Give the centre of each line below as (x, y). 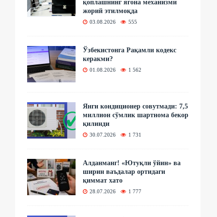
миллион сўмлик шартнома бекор (136, 115)
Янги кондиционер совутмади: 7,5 (136, 106)
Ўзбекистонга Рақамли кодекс (130, 50)
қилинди (96, 124)
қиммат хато (103, 180)
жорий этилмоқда (110, 11)
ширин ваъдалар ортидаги (124, 171)
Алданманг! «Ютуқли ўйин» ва (132, 163)
